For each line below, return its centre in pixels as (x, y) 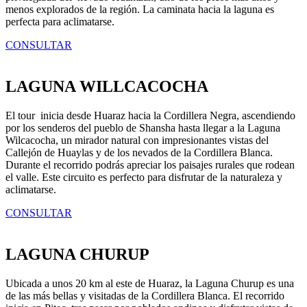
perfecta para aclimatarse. (60, 22)
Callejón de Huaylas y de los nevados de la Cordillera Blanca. (139, 153)
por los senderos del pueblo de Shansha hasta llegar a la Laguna (143, 128)
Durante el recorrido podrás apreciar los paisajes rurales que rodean (150, 165)
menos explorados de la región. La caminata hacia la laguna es (140, 10)
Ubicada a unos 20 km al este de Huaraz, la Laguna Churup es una (150, 283)
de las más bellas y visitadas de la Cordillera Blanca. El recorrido (145, 295)
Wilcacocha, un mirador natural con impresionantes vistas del (137, 140)
